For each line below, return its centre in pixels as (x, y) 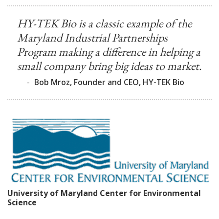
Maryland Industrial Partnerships (92, 37)
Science (22, 203)
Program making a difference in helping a (109, 52)
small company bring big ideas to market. (109, 66)
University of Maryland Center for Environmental (104, 193)
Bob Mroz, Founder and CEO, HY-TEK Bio (109, 82)
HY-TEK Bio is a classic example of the (104, 23)
